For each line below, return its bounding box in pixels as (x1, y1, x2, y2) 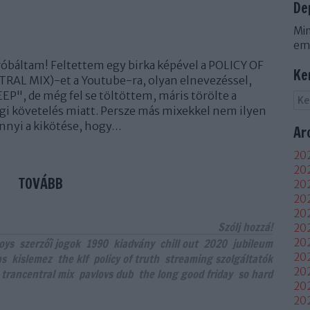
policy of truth (93, 251, 159, 266)
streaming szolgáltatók (165, 251, 273, 266)
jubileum (232, 236, 273, 251)
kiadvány (113, 236, 154, 251)
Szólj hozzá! (218, 219, 273, 235)
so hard (238, 266, 273, 282)
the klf (57, 251, 88, 266)
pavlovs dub (79, 266, 133, 282)
